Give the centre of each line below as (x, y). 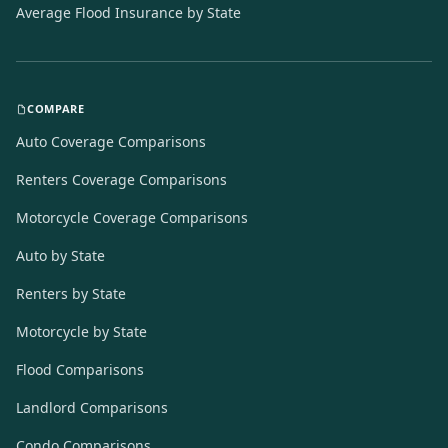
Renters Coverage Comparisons (121, 179)
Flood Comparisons (80, 369)
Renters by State (71, 293)
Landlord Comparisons (92, 407)
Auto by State (60, 255)
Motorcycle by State (81, 331)
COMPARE (56, 108)
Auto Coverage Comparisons (111, 141)
